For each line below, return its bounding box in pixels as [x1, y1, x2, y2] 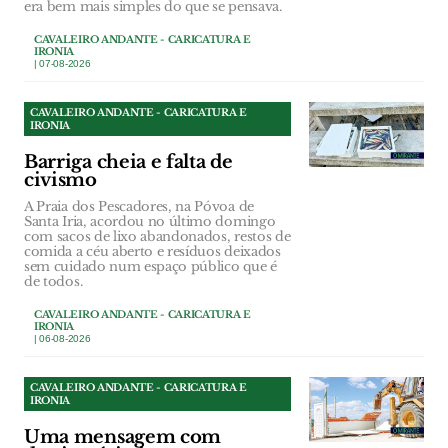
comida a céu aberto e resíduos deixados [24, 243, 281, 261]
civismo [24, 169, 97, 192]
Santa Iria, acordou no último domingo [24, 213, 276, 231]
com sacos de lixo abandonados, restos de [24, 228, 291, 246]
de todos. [24, 273, 83, 291]
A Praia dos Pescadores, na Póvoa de [24, 198, 254, 216]
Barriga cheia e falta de [24, 151, 233, 174]
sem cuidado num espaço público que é [24, 258, 277, 276]
